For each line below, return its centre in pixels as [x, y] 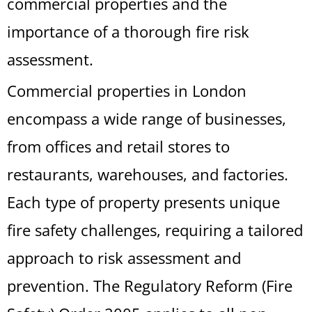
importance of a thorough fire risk [128, 31]
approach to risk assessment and [124, 258]
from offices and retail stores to [118, 146]
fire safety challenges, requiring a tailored [155, 230]
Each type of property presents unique [143, 202]
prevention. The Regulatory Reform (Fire [150, 286]
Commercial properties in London [127, 91]
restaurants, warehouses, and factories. [148, 174]
